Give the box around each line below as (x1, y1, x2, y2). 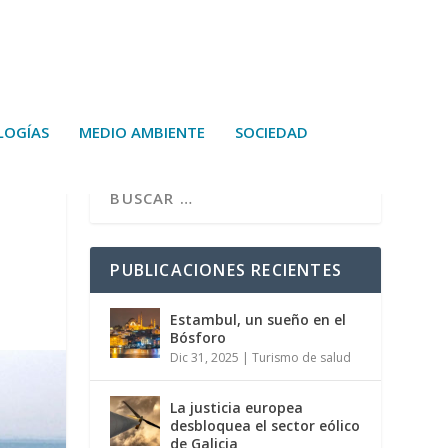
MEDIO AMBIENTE (79, 121, 205, 142)
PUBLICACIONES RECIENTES (110, 259, 342, 282)
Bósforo (170, 328, 227, 348)
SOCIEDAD (235, 121, 308, 142)
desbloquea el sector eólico (170, 416, 361, 436)
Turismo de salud (252, 349, 352, 367)
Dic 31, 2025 (170, 349, 240, 367)
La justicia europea (170, 398, 304, 418)
